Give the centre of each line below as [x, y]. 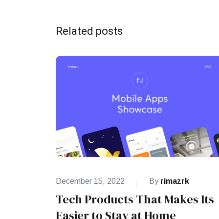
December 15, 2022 [90, 181]
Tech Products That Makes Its [135, 199]
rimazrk [175, 181]
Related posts [89, 31]
